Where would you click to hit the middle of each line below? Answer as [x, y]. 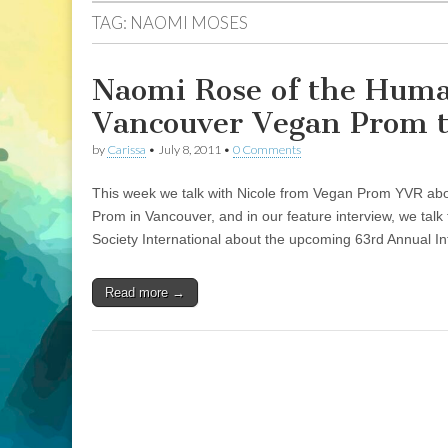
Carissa [126, 149]
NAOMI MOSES [189, 22]
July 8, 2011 [189, 149]
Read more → [145, 292]
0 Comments [267, 149]
